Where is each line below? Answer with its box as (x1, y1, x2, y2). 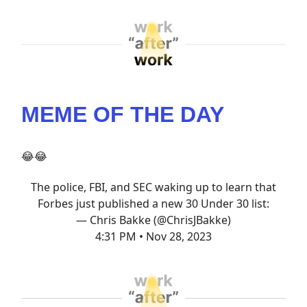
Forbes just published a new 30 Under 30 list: (38, 196, 269, 212)
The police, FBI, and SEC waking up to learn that (31, 180, 276, 195)
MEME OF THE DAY (21, 102, 224, 127)
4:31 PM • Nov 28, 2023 (95, 229, 212, 245)
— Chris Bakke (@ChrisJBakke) (76, 212, 231, 228)
